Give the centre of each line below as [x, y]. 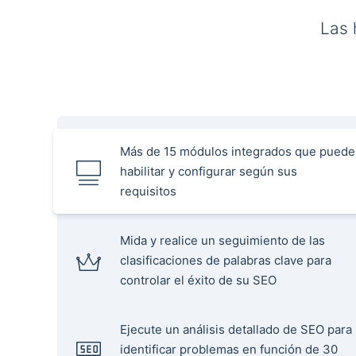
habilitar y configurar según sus [209, 171]
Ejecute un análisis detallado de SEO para [236, 329]
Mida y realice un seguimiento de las [222, 240]
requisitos [148, 191]
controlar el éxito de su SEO [198, 280]
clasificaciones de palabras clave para [226, 260]
